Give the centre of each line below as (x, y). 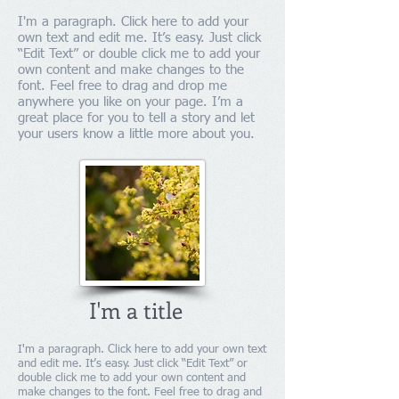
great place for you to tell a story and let (136, 118)
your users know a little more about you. (136, 134)
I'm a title (136, 310)
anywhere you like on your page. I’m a (130, 102)
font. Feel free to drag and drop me (122, 86)
